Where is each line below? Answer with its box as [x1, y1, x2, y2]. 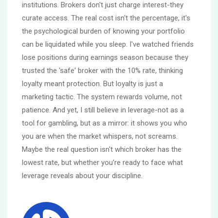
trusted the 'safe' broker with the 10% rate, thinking [22, 66, 183, 75]
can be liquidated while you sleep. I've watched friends [22, 39, 194, 49]
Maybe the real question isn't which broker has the [22, 145, 182, 154]
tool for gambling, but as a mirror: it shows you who [22, 118, 187, 127]
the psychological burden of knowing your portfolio [22, 26, 185, 36]
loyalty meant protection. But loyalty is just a [22, 79, 163, 88]
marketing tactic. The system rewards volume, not [22, 92, 182, 101]
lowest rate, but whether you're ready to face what [22, 158, 183, 167]
